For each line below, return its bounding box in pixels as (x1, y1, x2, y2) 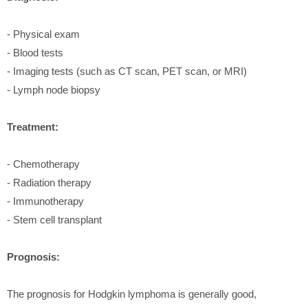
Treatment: (7, 120, 58, 133)
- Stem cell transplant (7, 213, 102, 225)
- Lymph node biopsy (7, 83, 100, 96)
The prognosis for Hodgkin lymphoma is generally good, (7, 287, 256, 300)
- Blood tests (7, 46, 63, 58)
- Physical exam (7, 27, 80, 40)
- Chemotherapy (7, 157, 80, 170)
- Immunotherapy (7, 195, 84, 207)
